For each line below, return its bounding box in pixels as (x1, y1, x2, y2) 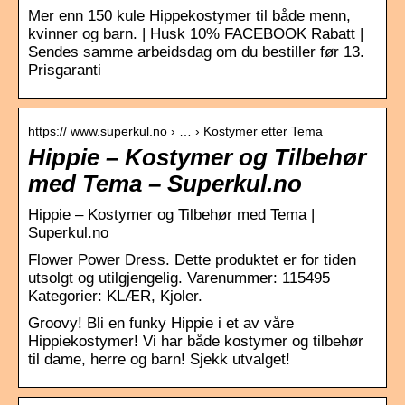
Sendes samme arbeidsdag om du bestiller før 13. (28, 42, 364, 61)
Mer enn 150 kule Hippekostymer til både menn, (28, 6, 351, 24)
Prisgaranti (28, 61, 101, 79)
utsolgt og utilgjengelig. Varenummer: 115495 (28, 268, 330, 287)
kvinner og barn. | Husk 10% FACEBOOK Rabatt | (28, 24, 363, 42)
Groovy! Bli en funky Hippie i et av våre (28, 314, 294, 332)
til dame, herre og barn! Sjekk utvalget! (28, 350, 290, 368)
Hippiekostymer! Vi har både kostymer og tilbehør (28, 332, 363, 350)
